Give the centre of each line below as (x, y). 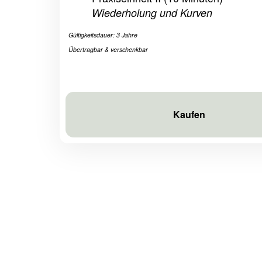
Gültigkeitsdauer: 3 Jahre (103, 35)
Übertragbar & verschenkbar (108, 49)
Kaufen (189, 114)
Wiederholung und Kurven (155, 13)
